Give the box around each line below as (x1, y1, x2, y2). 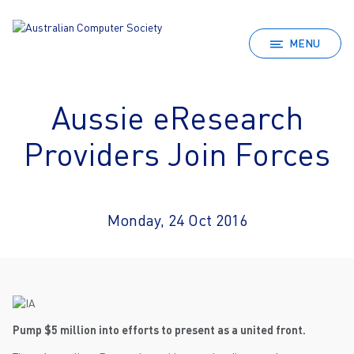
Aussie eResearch (51, 99, 303, 137)
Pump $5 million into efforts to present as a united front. (13, 323, 306, 337)
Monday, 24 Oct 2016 (107, 210, 247, 230)
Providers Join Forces (24, 135, 330, 173)
